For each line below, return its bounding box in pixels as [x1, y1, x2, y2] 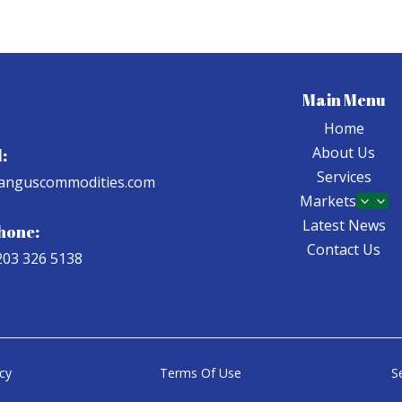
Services [316, 167, 371, 188]
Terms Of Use [160, 363, 242, 381]
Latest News [301, 215, 386, 236]
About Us [312, 143, 376, 163]
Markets [299, 191, 356, 212]
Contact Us [307, 240, 381, 260]
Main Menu [301, 89, 386, 111]
